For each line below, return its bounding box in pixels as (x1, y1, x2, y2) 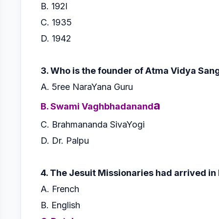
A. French (41, 183, 82, 194)
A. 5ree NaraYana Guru (41, 81, 135, 92)
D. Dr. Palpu (41, 135, 89, 146)
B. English (41, 199, 80, 210)
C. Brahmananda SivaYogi (41, 119, 147, 130)
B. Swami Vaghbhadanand (41, 101, 153, 111)
